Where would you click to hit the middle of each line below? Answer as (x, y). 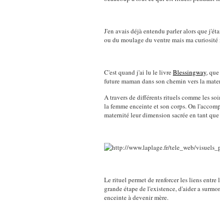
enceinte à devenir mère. (136, 197)
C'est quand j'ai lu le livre (138, 72)
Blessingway (190, 72)
